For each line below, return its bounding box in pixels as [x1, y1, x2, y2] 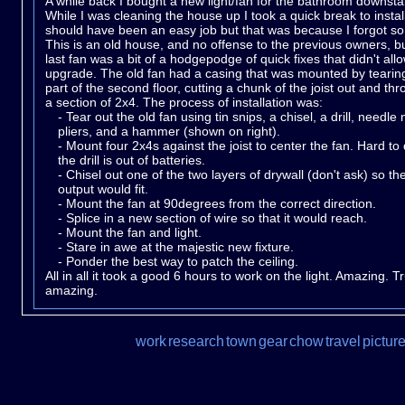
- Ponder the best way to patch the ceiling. [58, 254, 299, 269]
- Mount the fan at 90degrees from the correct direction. [58, 196, 377, 212]
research [168, 334, 224, 350]
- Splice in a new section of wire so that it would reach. [58, 211, 368, 226]
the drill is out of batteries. [58, 153, 206, 168]
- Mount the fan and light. [58, 225, 202, 240]
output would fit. [58, 182, 149, 197]
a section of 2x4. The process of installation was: [45, 95, 323, 110]
